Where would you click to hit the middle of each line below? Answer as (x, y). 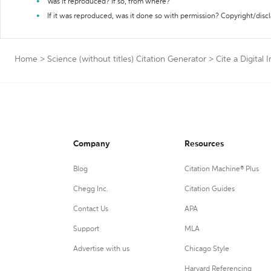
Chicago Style (207, 249)
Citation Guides (209, 189)
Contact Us (91, 209)
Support (86, 229)
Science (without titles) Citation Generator (127, 59)
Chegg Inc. (91, 189)
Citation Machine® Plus (221, 169)
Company (92, 144)
